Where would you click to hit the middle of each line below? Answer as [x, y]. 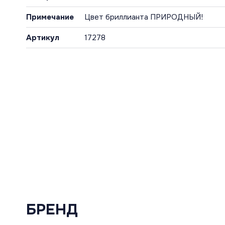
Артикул [43, 38]
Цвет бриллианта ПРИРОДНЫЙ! [144, 17]
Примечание [50, 17]
